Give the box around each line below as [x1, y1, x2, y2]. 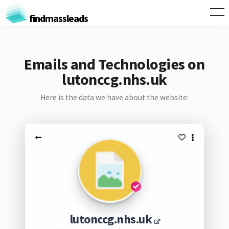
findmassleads [27, 11, 88, 25]
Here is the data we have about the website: [40, 93, 189, 102]
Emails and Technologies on [24, 54, 205, 74]
